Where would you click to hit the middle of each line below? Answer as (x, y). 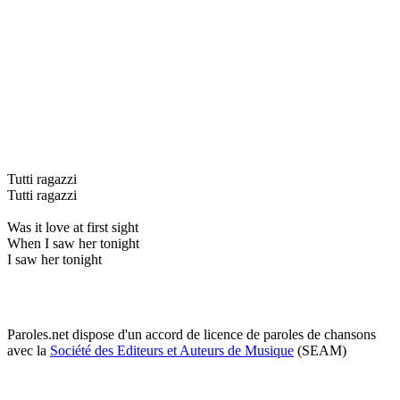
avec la (29, 350)
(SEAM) (320, 350)
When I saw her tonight (73, 243)
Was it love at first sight (73, 227)
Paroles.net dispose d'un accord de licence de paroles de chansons (192, 334)
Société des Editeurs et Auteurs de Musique (172, 350)
